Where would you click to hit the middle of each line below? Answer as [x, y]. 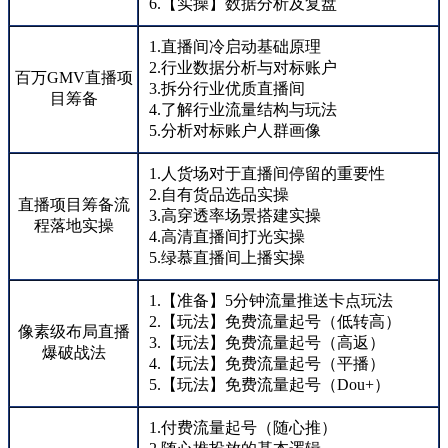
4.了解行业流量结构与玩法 [243, 110]
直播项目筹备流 [73, 205]
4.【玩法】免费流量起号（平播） [267, 364]
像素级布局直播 [73, 332]
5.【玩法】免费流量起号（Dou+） [269, 385]
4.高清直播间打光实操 [227, 237]
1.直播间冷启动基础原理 [235, 47]
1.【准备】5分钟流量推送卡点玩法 [271, 301]
